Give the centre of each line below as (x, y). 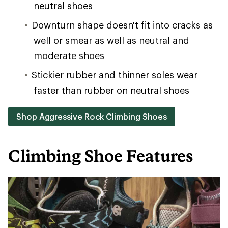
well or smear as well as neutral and (111, 40)
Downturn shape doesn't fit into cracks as (122, 25)
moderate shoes (69, 56)
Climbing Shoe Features (101, 156)
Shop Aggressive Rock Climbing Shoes (92, 117)
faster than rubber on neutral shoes (111, 90)
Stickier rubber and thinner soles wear (115, 75)
